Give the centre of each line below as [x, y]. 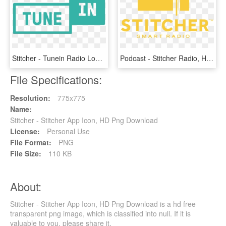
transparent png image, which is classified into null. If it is [100, 213]
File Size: [26, 153]
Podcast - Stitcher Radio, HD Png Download [210, 58]
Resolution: [30, 98]
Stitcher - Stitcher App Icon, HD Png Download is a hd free [103, 204]
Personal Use [67, 131]
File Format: [31, 142]
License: [25, 131]
